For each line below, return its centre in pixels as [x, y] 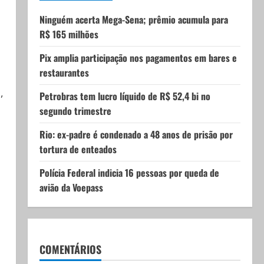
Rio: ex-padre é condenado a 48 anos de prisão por [136, 134]
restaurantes [64, 72]
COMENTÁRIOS [70, 249]
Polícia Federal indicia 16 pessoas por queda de [129, 173]
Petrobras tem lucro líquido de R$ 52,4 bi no [125, 96]
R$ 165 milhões [69, 34]
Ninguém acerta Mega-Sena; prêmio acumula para [133, 19]
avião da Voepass [71, 187]
